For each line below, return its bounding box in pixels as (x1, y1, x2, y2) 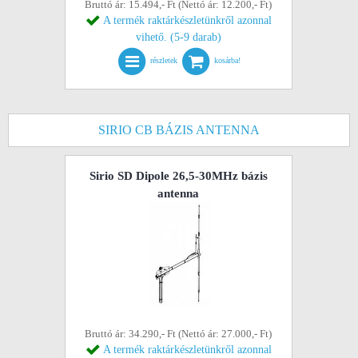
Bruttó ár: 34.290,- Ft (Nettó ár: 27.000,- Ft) (85, 328, 272, 340)
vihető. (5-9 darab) (135, 31, 221, 43)
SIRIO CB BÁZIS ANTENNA (98, 123, 260, 137)
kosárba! (214, 56, 241, 66)
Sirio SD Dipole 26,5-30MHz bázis (89, 169, 268, 182)
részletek (150, 56, 178, 66)
